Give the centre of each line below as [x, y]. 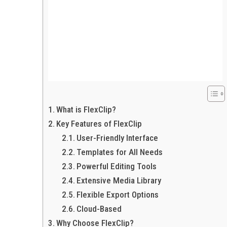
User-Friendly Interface [118, 138]
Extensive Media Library [119, 181]
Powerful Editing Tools [117, 166]
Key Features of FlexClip [99, 124]
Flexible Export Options [118, 195]
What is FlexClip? [86, 110]
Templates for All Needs [120, 152]
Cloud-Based [99, 209]
